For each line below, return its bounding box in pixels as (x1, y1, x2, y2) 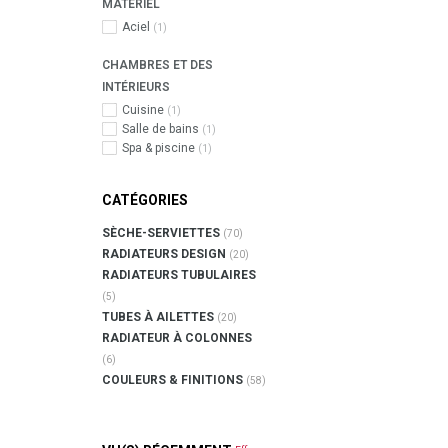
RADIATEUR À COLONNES (102, 331, 252, 345)
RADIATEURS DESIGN (102, 247, 229, 261)
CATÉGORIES (102, 192, 188, 208)
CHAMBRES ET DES (102, 58, 213, 72)
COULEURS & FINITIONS (102, 373, 246, 387)
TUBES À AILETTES (102, 310, 217, 324)
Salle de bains (122, 122, 202, 136)
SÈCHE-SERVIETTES (102, 226, 223, 240)
